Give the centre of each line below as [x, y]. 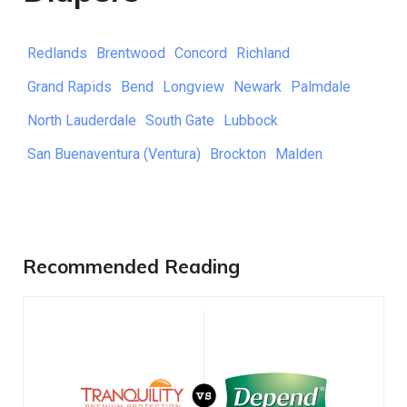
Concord [201, 54]
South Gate [180, 121]
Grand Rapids [69, 87]
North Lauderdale [82, 121]
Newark [258, 87]
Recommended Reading [131, 267]
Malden [299, 154]
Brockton [238, 154]
